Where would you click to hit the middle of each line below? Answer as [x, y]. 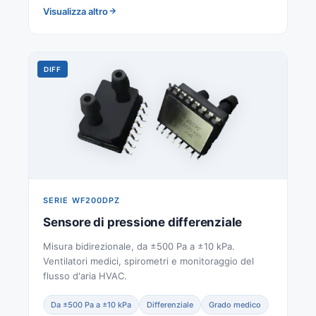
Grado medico [235, 304]
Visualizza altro [75, 11]
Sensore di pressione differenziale [143, 222]
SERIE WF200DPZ [82, 200]
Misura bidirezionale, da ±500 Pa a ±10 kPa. [139, 246]
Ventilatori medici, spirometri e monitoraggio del [148, 261]
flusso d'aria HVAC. [85, 275]
